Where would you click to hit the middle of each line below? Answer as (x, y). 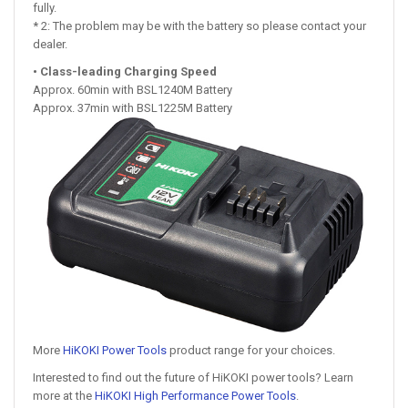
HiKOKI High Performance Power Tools (195, 396)
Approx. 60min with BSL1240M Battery (133, 89)
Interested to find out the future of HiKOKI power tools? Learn (193, 378)
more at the (64, 396)
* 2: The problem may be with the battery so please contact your (199, 25)
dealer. (50, 44)
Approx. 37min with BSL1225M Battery (133, 107)
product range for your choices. (251, 351)
